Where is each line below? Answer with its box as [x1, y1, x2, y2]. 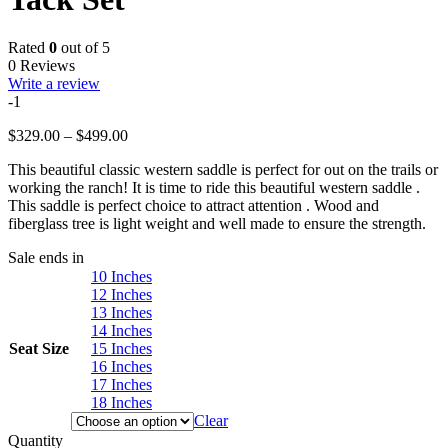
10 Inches [91, 267, 152, 285]
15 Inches [91, 339, 152, 357]
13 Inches [91, 303, 152, 321]
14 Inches [91, 321, 152, 339]
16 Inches [91, 357, 152, 375]
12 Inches [91, 285, 152, 303]
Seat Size [9, 339, 69, 357]
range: [127, 143, 166, 161]
